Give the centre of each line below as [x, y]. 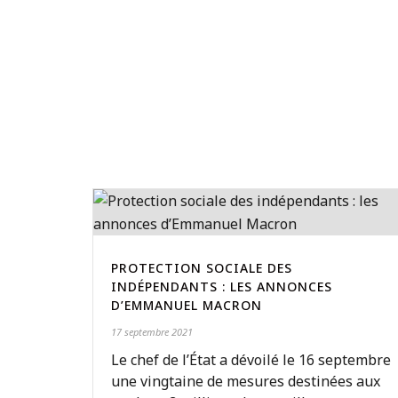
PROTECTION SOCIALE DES [202, 268]
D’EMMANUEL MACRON [187, 305]
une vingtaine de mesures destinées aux [246, 381]
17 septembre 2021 [152, 332]
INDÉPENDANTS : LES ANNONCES [222, 287]
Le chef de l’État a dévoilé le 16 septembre [251, 360]
